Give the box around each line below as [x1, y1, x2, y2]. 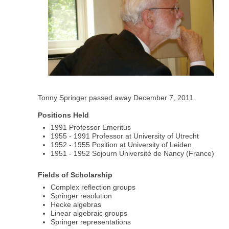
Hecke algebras [51, 200, 102, 209]
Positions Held [38, 111, 89, 120]
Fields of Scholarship [38, 170, 113, 179]
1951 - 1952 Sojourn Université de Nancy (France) [51, 149, 215, 158]
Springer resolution [51, 191, 112, 200]
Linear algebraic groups [51, 209, 128, 217]
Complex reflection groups [51, 182, 136, 191]
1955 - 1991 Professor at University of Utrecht [51, 132, 199, 141]
